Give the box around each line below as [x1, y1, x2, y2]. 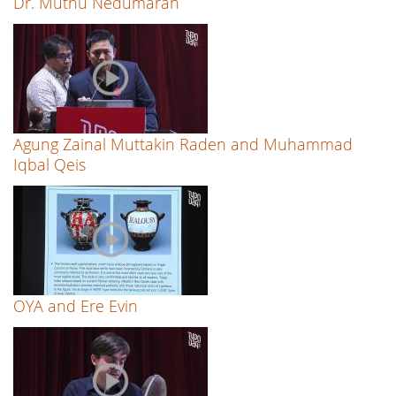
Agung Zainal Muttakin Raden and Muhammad [13, 133, 353, 156]
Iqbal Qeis [13, 154, 86, 176]
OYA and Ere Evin [13, 295, 138, 317]
